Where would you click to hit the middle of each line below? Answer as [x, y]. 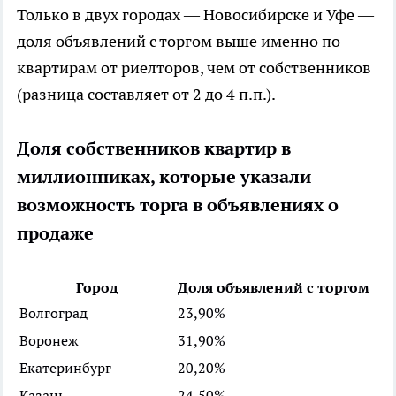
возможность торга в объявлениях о [178, 205]
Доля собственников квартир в [154, 148]
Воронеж [49, 340]
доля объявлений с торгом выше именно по [179, 41]
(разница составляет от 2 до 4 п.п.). [146, 94]
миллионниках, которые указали [164, 176]
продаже [55, 233]
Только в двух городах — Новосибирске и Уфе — [195, 14]
